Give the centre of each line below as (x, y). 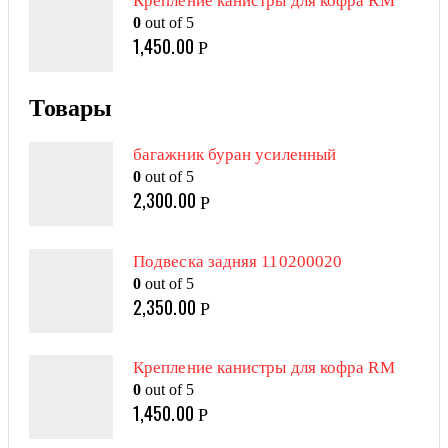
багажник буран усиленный (235, 155)
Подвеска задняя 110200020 (238, 261)
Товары (70, 108)
